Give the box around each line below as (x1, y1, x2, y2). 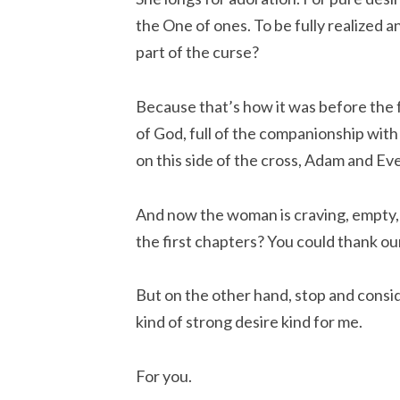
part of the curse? (136, 42, 259, 62)
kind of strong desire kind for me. (136, 312, 362, 332)
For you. (136, 365, 192, 386)
